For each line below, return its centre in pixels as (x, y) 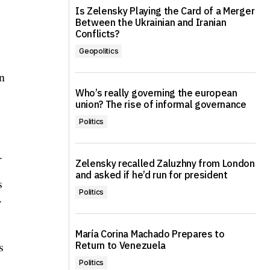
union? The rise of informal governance (161, 104)
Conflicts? (97, 34)
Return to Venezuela (121, 245)
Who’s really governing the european (156, 93)
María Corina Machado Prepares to (150, 234)
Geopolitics (99, 51)
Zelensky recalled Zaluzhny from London (165, 163)
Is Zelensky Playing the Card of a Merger (165, 11)
